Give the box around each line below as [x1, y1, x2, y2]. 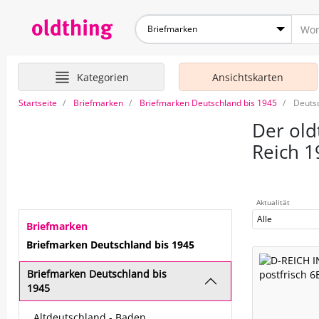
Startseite [19, 97, 57, 109]
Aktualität [256, 197, 290, 207]
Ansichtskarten [212, 70, 284, 84]
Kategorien [76, 70, 129, 84]
